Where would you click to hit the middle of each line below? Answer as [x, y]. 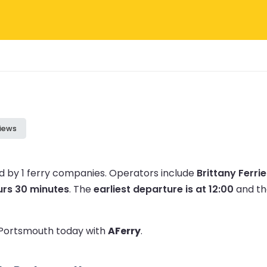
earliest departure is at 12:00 [164, 189]
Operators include [153, 173]
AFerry [124, 231]
